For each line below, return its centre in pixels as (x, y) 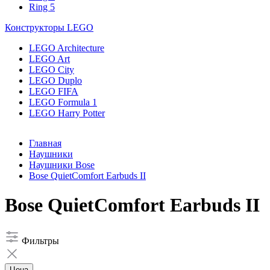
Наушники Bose (62, 165)
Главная (45, 143)
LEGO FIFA (54, 91)
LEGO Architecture (67, 48)
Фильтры (40, 240)
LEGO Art (49, 59)
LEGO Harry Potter (67, 113)
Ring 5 (42, 7)
